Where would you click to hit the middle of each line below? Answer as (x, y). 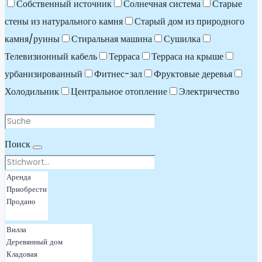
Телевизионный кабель (51, 56)
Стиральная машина (112, 39)
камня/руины (32, 39)
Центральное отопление (119, 92)
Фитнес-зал (118, 74)
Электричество (209, 92)
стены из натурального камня (64, 21)
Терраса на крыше (187, 56)
